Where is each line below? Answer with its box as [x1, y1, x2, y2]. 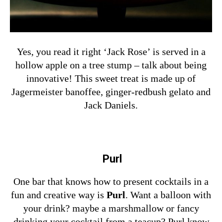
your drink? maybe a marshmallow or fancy [23, 202, 199, 214]
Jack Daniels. [84, 99, 138, 111]
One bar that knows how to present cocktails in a [13, 175, 209, 187]
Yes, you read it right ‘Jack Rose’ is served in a [16, 46, 206, 57]
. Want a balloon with [125, 189, 211, 200]
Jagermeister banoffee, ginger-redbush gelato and [11, 86, 211, 97]
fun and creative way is [11, 189, 107, 200]
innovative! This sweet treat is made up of [26, 72, 196, 84]
